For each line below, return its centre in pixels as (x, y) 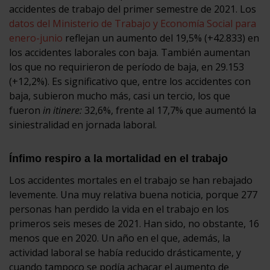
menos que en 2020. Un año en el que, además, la (120, 238)
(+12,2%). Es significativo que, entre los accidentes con (130, 81)
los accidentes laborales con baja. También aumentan (130, 52)
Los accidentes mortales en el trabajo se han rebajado (131, 180)
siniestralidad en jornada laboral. (83, 124)
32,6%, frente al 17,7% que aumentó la (170, 110)
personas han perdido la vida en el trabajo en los (119, 209)
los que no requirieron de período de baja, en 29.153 (127, 67)
